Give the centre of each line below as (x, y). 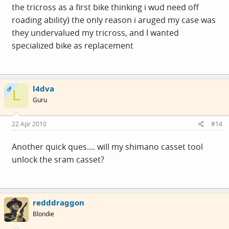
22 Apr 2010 (29, 124)
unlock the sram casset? (58, 159)
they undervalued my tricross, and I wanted (95, 32)
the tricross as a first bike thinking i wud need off (105, 7)
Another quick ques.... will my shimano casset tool (107, 147)
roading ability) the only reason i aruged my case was (114, 20)
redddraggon (59, 202)
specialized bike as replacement (73, 45)
